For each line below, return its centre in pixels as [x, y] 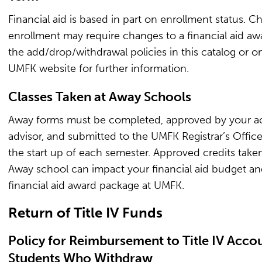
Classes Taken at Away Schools [100, 97]
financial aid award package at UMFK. [96, 185]
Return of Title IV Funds [85, 213]
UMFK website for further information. [99, 68]
